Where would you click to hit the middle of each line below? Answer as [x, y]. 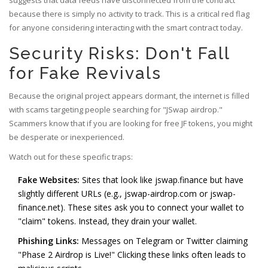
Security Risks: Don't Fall [119, 54]
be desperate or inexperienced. [67, 137]
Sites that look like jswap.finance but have [162, 180]
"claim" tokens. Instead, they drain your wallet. [107, 221]
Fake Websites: [49, 180]
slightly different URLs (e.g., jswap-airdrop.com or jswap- [127, 194]
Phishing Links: [48, 241]
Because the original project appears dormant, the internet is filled [129, 96]
